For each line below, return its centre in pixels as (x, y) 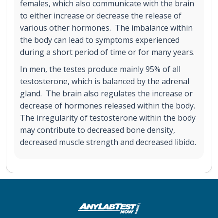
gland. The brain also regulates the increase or (106, 93)
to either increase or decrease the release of (101, 15)
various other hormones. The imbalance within (106, 27)
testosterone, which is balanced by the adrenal (105, 81)
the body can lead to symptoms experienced (100, 40)
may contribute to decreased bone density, (98, 130)
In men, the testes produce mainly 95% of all (100, 69)
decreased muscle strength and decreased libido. (108, 142)
